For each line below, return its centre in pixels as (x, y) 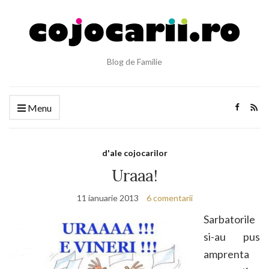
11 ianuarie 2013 (107, 198)
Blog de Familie (134, 62)
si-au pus (232, 237)
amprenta (226, 254)
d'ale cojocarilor (134, 153)
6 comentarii (169, 198)
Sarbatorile (229, 219)
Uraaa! (134, 176)
